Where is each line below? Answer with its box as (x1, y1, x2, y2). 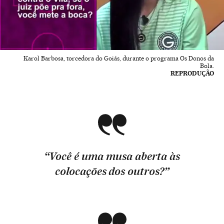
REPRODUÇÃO (170, 69, 214, 77)
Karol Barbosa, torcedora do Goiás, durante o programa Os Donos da (23, 54, 214, 62)
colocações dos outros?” (54, 164, 169, 177)
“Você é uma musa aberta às (44, 149, 180, 162)
